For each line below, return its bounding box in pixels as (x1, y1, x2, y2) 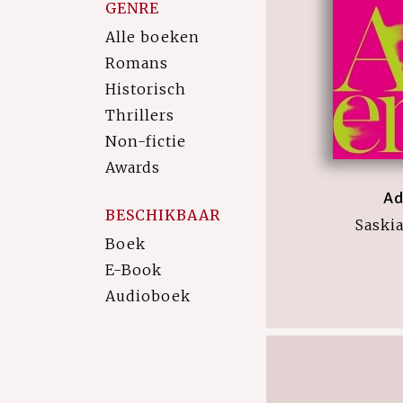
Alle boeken (105, 28, 200, 46)
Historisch (105, 80, 186, 98)
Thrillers (105, 106, 175, 124)
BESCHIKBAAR (105, 206, 220, 224)
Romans (105, 54, 168, 72)
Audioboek (105, 287, 191, 305)
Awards (105, 158, 160, 176)
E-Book (105, 261, 162, 279)
